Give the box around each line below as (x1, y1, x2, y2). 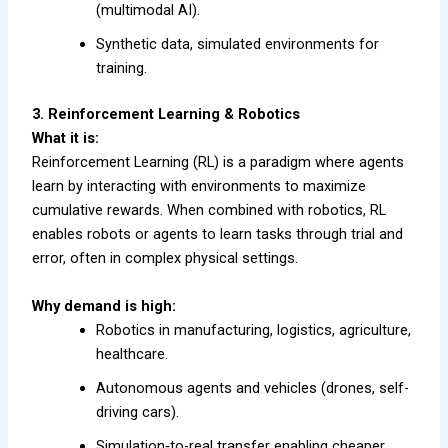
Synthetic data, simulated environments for (96, 35, 380, 54)
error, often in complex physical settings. (32, 249, 299, 268)
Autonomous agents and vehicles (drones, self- (96, 378, 410, 397)
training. (96, 59, 148, 78)
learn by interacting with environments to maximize (32, 177, 367, 196)
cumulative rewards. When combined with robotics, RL (32, 201, 387, 220)
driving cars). (96, 402, 180, 421)
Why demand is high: (32, 296, 177, 315)
